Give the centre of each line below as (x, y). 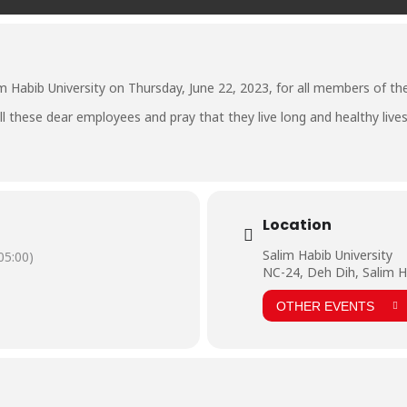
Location (297, 225)
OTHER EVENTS (325, 306)
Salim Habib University (328, 255)
